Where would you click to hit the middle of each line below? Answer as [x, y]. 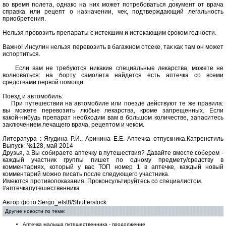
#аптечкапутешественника [41, 188]
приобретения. [24, 19]
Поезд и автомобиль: [33, 96]
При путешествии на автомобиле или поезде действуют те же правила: [113, 103]
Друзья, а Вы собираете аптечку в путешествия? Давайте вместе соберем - [113, 153]
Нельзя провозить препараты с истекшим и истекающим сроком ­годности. [109, 33]
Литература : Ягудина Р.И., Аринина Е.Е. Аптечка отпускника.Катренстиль [113, 139]
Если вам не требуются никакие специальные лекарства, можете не [113, 68]
